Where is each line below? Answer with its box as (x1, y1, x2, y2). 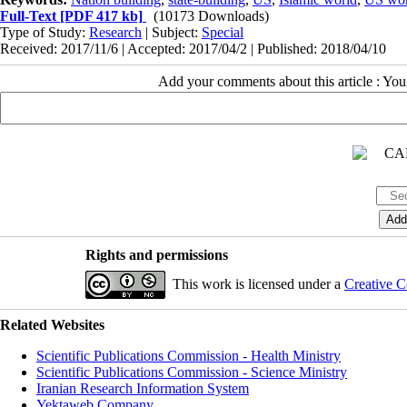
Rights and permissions (84, 246, 228, 263)
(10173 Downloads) (154, 7, 269, 24)
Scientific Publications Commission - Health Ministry (36, 347, 341, 363)
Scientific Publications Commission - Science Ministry (36, 363, 347, 380)
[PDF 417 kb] (56, 7, 143, 24)
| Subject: (142, 24, 202, 40)
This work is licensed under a (172, 275, 344, 292)
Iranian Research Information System (36, 380, 249, 396)
